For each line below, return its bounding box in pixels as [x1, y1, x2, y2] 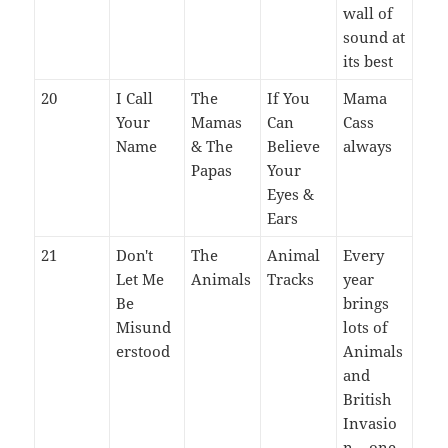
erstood [116, 340, 171, 361]
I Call [116, 87, 154, 108]
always [343, 135, 393, 156]
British [343, 388, 393, 409]
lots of [343, 316, 389, 337]
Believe [267, 135, 321, 156]
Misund [116, 316, 172, 337]
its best [343, 50, 394, 71]
